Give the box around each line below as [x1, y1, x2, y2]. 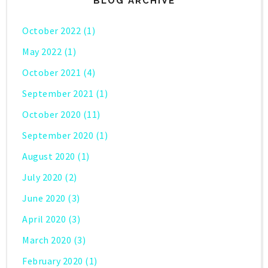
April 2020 [22, 213, 66, 226]
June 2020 [22, 192, 66, 205]
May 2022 [22, 45, 62, 58]
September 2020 [22, 129, 93, 142]
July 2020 [22, 171, 63, 184]
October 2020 [22, 108, 81, 121]
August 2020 [22, 150, 75, 163]
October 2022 [22, 25, 81, 37]
